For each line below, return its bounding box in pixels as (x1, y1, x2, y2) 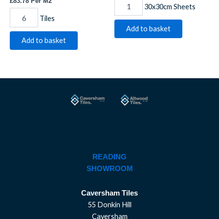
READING (92, 153, 127, 161)
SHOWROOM (86, 165, 133, 173)
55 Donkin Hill (88, 200, 131, 209)
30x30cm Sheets (144, 2, 196, 11)
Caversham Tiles (81, 189, 138, 197)
